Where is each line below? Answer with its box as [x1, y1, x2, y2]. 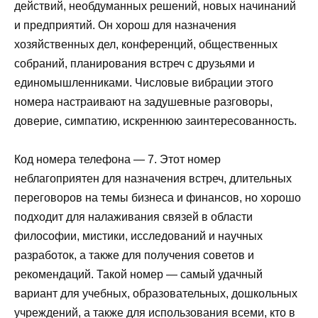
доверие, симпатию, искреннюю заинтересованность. [14, 115, 297, 128]
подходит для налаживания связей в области [14, 211, 253, 224]
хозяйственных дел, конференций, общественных [14, 38, 278, 51]
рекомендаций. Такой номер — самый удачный [14, 268, 263, 281]
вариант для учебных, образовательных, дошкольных [14, 287, 297, 300]
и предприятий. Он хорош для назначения [14, 19, 236, 32]
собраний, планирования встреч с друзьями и [14, 57, 255, 70]
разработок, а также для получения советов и [14, 249, 254, 262]
